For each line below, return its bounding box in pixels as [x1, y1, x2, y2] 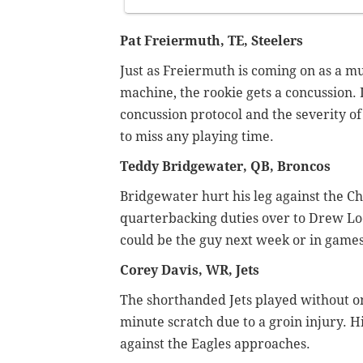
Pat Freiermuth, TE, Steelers [120, 33, 303, 49]
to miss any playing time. [120, 129, 274, 145]
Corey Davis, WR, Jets [120, 263, 259, 279]
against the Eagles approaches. [120, 336, 310, 352]
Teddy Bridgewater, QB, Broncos [120, 159, 331, 175]
